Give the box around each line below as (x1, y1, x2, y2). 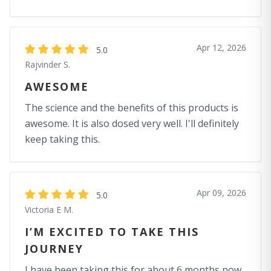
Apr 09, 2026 (197, 187, 246, 198)
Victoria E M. (25, 204, 73, 215)
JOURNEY (25, 241, 83, 256)
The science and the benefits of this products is (25, 101, 238, 114)
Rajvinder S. (25, 59, 70, 70)
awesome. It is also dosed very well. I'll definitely (25, 117, 239, 130)
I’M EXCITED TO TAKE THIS (25, 224, 199, 239)
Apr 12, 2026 (197, 42, 246, 53)
